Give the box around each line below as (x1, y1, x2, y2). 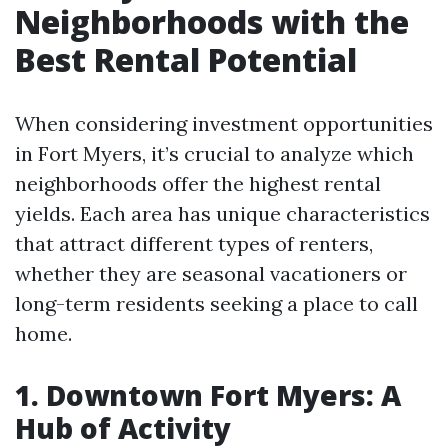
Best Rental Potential (15, 38, 357, 81)
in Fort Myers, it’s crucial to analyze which (15, 141, 414, 166)
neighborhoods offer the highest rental (15, 171, 381, 196)
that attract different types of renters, (15, 231, 373, 256)
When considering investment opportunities (15, 111, 433, 136)
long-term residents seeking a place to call (15, 291, 418, 316)
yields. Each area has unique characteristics (15, 201, 430, 226)
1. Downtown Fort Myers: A (15, 376, 401, 414)
